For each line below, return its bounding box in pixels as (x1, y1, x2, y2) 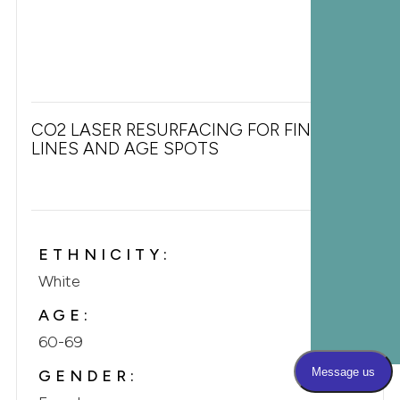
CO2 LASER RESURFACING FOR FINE (30, 120, 321, 140)
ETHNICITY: (37, 245, 171, 263)
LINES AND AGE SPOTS (30, 138, 219, 159)
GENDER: (37, 366, 138, 385)
